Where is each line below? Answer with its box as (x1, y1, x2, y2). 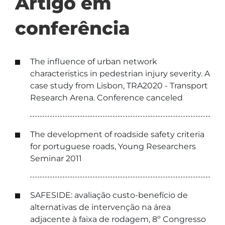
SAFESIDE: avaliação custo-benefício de (30, 190, 188, 200)
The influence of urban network (30, 57, 157, 66)
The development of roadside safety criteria (30, 130, 204, 139)
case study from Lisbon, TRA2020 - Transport (30, 81, 208, 90)
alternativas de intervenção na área (30, 202, 171, 212)
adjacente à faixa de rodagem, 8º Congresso (30, 214, 206, 224)
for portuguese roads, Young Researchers (30, 142, 196, 151)
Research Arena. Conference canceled (30, 93, 183, 102)
